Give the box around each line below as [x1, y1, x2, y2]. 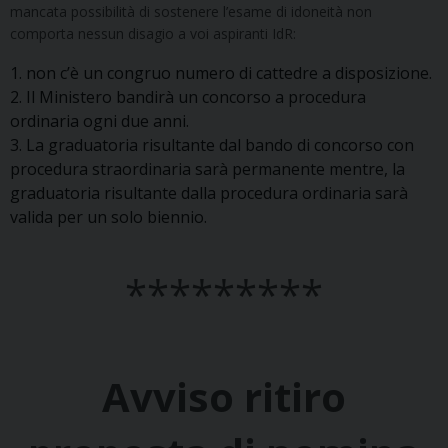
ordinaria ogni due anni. [10, 110, 189, 133]
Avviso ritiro [102, 369, 346, 425]
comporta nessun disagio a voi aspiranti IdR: [10, 24, 296, 44]
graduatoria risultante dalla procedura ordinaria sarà [10, 182, 408, 205]
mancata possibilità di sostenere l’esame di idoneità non [10, 2, 372, 22]
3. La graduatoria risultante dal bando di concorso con [10, 134, 414, 157]
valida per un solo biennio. [10, 206, 207, 229]
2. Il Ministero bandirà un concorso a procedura [10, 86, 366, 109]
